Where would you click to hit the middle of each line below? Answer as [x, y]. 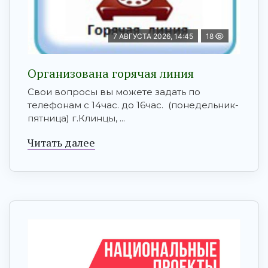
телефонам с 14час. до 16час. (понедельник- [133, 105]
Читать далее [61, 143]
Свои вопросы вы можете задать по [114, 92]
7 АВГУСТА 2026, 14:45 [153, 36]
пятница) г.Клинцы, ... [76, 118]
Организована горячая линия [111, 74]
